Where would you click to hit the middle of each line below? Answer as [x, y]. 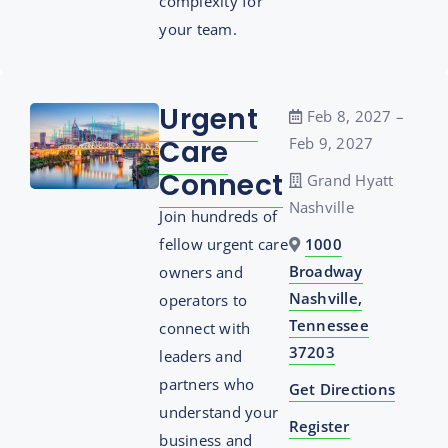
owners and [201, 272]
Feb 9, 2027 [331, 143]
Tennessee [328, 325]
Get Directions [342, 389]
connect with [205, 328]
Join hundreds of [218, 216]
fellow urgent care [223, 244]
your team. [198, 29]
